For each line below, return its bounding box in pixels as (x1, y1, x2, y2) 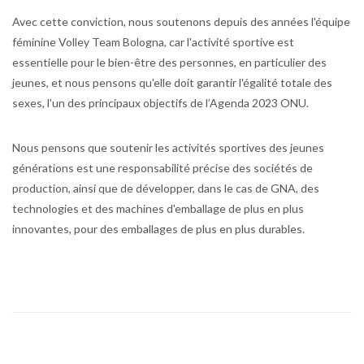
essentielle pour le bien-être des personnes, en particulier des (12, 54, 327, 69)
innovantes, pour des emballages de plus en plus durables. (12, 221, 307, 236)
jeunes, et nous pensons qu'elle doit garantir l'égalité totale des (12, 75, 332, 89)
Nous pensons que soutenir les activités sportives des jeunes (12, 140, 324, 154)
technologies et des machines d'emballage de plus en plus (12, 201, 304, 215)
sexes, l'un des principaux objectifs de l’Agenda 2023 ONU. (12, 95, 309, 110)
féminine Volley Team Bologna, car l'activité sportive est (12, 34, 294, 49)
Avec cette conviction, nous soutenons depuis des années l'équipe (12, 14, 350, 28)
